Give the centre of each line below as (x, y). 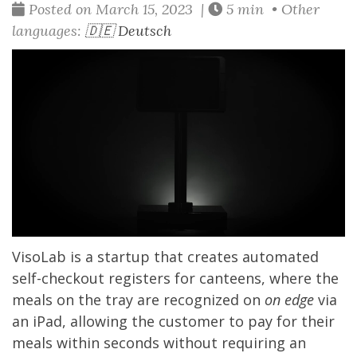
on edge (289, 300)
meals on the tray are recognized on (138, 300)
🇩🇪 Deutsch (128, 31)
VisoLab (39, 257)
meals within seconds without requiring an (159, 343)
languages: (49, 31)
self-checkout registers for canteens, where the (175, 279)
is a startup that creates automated (192, 257)
